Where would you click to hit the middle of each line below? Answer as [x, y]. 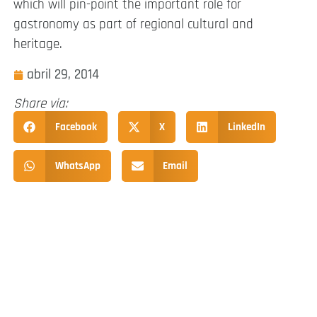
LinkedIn [246, 127]
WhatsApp [77, 166]
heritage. [38, 45]
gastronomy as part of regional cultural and [133, 25]
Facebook [76, 127]
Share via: [41, 103]
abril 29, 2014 [63, 74]
